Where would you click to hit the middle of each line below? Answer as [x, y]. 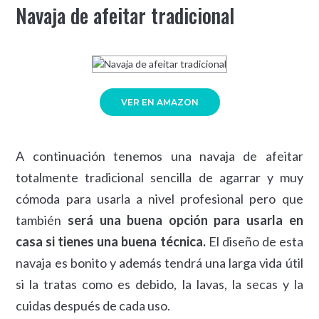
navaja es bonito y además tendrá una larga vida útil [159, 262]
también [42, 220]
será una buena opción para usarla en [185, 220]
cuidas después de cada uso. [93, 305]
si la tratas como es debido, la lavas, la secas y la [159, 284]
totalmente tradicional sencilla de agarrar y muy [159, 177]
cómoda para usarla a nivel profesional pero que [159, 198]
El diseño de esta [254, 241]
